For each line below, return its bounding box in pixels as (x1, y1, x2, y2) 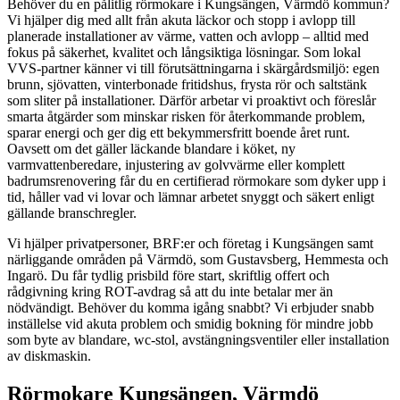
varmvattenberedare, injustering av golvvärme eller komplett (7, 156, 345, 172)
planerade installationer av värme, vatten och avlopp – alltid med (7, 28, 369, 44)
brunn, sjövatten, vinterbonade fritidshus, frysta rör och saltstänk (7, 76, 367, 92)
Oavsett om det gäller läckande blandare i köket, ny (7, 140, 296, 156)
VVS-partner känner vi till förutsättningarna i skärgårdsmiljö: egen (7, 60, 379, 76)
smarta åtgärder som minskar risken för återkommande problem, (7, 108, 365, 124)
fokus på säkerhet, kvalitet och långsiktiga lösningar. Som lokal (7, 44, 361, 60)
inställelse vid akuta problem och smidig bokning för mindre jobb (7, 315, 373, 331)
